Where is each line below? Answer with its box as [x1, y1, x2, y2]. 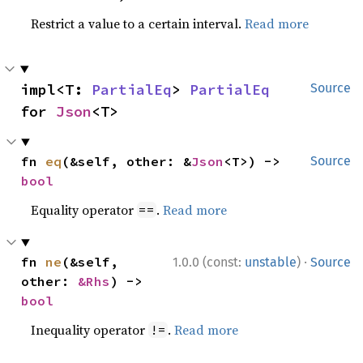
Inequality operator [31, 321, 149, 339]
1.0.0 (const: [173, 254, 245, 270]
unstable [245, 254, 297, 270]
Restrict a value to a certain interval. [31, 15, 246, 32]
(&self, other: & [62, 153, 192, 169]
